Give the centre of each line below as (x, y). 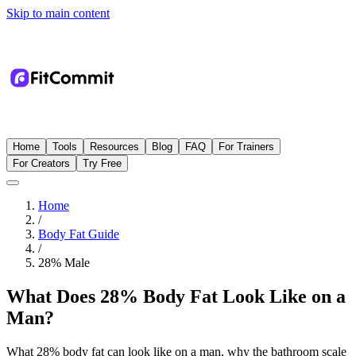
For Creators (41, 163)
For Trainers (246, 147)
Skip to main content (58, 13)
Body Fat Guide (79, 234)
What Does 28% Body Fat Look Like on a (176, 296)
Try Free (102, 163)
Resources (114, 147)
